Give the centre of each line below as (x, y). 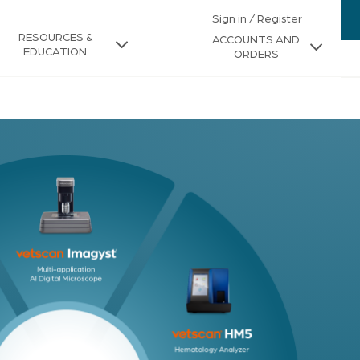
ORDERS (256, 55)
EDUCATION (55, 52)
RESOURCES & (55, 38)
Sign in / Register (257, 19)
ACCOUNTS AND (256, 40)
